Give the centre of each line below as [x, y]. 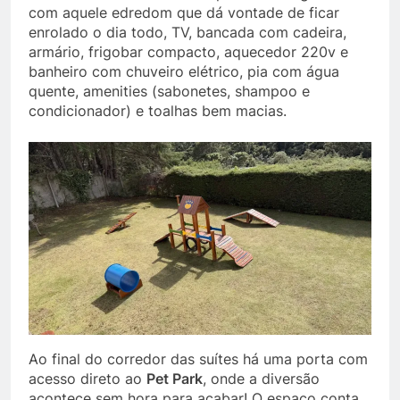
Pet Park [175, 379]
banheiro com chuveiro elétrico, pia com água [184, 72]
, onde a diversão [261, 379]
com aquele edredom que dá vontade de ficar [184, 13]
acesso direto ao [87, 379]
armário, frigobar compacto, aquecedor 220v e [188, 52]
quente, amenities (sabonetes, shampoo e [169, 92]
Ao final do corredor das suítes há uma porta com [198, 359]
